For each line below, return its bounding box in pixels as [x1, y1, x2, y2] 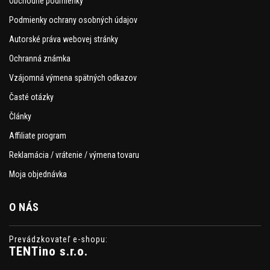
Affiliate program [9, 131, 66, 141]
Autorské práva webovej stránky [9, 34, 118, 45]
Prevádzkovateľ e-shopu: [9, 234, 108, 245]
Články [9, 111, 31, 122]
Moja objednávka [9, 169, 67, 180]
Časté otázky [9, 92, 54, 102]
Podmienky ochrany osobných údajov [9, 15, 137, 25]
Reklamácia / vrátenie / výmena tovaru [9, 150, 139, 160]
